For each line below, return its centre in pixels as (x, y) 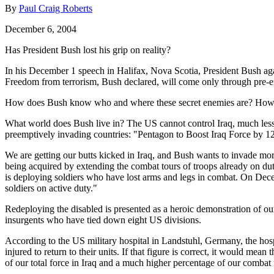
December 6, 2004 (41, 29)
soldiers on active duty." (51, 188)
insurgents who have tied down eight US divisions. (103, 220)
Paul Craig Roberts (56, 8)
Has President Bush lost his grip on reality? (88, 50)
